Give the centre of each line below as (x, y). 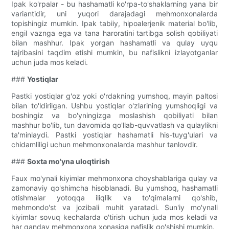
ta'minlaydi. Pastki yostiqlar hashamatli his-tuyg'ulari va (114, 135)
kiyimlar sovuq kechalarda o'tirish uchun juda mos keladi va (114, 217)
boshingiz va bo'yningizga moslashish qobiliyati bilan (114, 116)
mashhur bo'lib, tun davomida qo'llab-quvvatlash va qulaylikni (114, 125)
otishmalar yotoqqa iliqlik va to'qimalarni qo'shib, (114, 198)
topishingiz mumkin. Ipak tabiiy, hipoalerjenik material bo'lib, (114, 24)
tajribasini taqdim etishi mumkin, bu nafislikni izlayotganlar (114, 53)
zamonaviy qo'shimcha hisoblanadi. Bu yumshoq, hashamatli (114, 188)
